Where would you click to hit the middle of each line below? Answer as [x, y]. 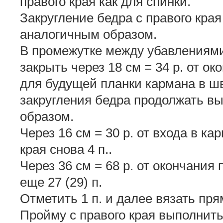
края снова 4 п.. [66, 150]
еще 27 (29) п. [61, 182]
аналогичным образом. [88, 35]
